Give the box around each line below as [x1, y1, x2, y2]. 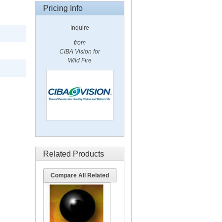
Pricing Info [43, 4, 83, 12]
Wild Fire [68, 57, 92, 64]
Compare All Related [51, 172, 109, 179]
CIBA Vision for [59, 48, 100, 55]
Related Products [43, 150, 104, 158]
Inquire [70, 24, 89, 31]
